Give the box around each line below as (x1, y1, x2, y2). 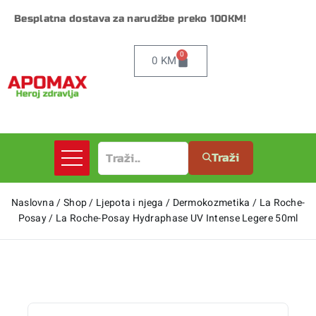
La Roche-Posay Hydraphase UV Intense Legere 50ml (56, 211, 298, 226)
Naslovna (11, 195, 55, 211)
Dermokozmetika (172, 195, 250, 211)
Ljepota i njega (96, 195, 164, 211)
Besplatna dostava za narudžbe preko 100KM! (14, 13, 247, 25)
